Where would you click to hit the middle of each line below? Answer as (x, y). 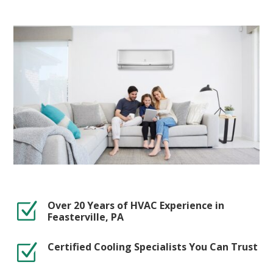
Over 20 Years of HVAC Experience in (136, 205)
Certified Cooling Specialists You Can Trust (152, 246)
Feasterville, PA (85, 217)
